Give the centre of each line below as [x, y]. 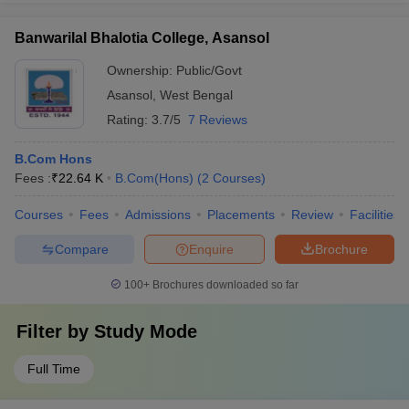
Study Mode [146, 331]
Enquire [211, 249]
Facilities [375, 215]
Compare [81, 249]
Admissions [158, 215]
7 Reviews [218, 120]
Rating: [129, 120]
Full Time [54, 369]
